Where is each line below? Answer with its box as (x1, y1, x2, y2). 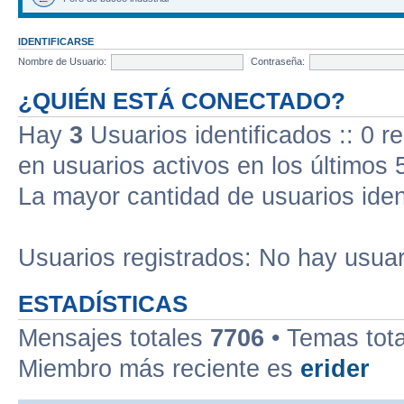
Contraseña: (251, 55, 305, 67)
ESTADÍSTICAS (18, 291, 188, 317)
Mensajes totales (18, 325, 210, 352)
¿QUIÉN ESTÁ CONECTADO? (18, 88, 345, 114)
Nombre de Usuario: (18, 55, 106, 67)
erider (300, 355, 370, 382)
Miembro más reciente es (18, 355, 300, 382)
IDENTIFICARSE (18, 36, 94, 47)
